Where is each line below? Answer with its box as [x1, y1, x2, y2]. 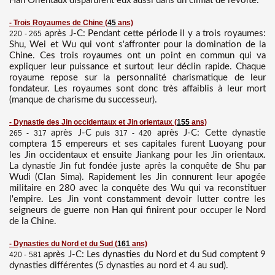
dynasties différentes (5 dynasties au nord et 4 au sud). [9, 260, 228, 270]
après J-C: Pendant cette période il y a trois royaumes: [42, 28, 266, 38]
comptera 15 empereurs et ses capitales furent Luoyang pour [9, 139, 266, 149]
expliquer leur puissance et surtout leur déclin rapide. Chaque [9, 61, 266, 71]
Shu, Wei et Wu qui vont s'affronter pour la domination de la [9, 39, 266, 49]
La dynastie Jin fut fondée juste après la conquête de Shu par [9, 161, 266, 171]
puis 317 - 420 [91, 128, 152, 137]
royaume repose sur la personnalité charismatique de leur [9, 72, 266, 82]
